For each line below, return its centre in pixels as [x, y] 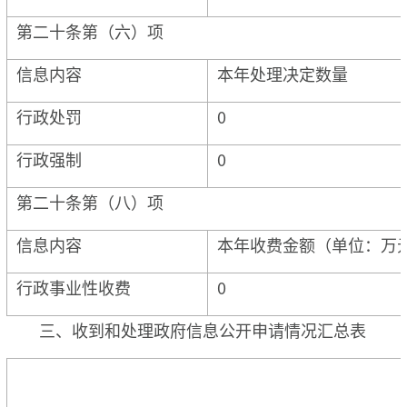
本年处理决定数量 [283, 73]
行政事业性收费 [74, 287]
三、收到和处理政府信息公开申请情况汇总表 [203, 329]
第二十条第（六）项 [90, 30]
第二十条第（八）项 [90, 201]
